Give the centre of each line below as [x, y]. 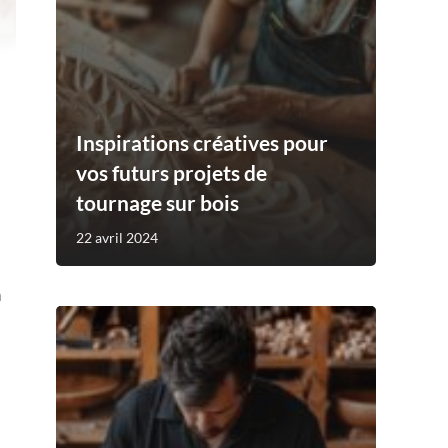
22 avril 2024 [117, 237]
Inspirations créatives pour [202, 142]
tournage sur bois [157, 202]
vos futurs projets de [171, 172]
